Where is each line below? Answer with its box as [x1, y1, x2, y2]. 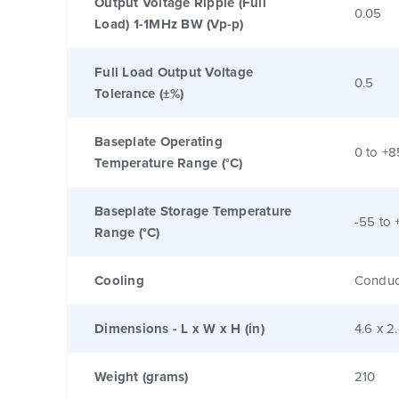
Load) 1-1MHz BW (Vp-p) [94, 13, 244, 34]
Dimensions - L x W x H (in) [94, 318, 265, 338]
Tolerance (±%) [94, 83, 184, 103]
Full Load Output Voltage [94, 61, 253, 82]
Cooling [94, 270, 144, 290]
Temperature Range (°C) [94, 152, 243, 173]
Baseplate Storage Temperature [94, 200, 292, 221]
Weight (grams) [94, 366, 189, 387]
